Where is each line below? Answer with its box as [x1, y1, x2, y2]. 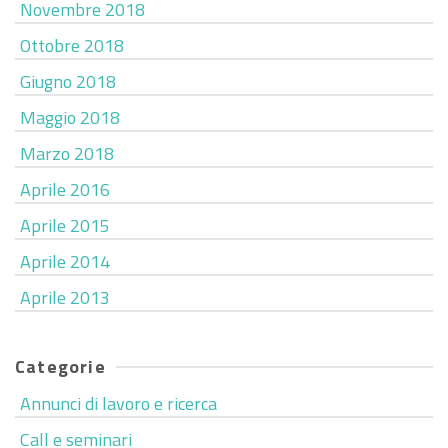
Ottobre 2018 [20, 32, 124, 59]
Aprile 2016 [20, 176, 110, 203]
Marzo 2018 [20, 140, 114, 167]
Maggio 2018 [20, 104, 120, 131]
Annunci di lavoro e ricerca [20, 390, 217, 417]
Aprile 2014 [20, 248, 110, 275]
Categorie [15, 353, 106, 380]
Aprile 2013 [20, 284, 110, 311]
